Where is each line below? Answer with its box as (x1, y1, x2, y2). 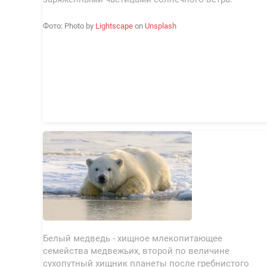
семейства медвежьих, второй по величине (43, 246, 230, 256)
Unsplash (145, 21, 177, 30)
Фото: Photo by (43, 21, 96, 30)
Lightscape (95, 21, 133, 30)
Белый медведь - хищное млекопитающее (43, 233, 223, 244)
